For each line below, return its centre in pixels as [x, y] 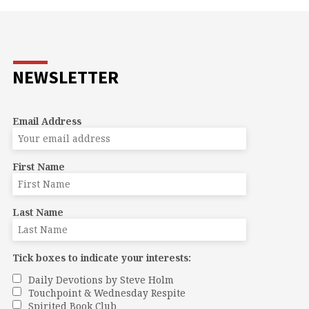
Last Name [38, 212]
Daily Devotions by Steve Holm [101, 279]
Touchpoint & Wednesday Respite [107, 292]
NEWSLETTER [65, 77]
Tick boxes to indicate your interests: [101, 257]
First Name [38, 166]
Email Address [47, 121]
